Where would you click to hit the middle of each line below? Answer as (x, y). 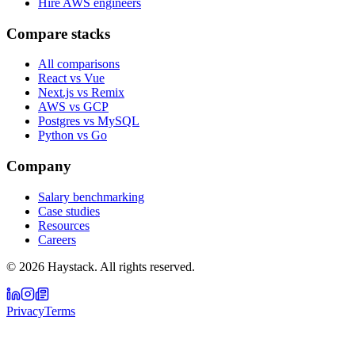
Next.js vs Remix (81, 93)
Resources (64, 225)
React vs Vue (71, 78)
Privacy (25, 311)
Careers (57, 239)
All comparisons (79, 64)
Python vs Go (73, 136)
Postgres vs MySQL (89, 121)
